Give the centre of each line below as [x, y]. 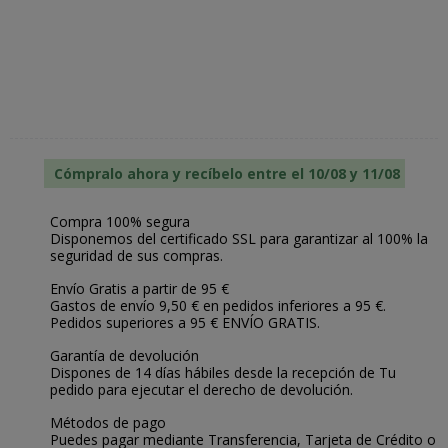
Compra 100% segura [120, 222]
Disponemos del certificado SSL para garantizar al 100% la [239, 239]
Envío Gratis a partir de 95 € [139, 289]
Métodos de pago [108, 423]
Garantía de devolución [124, 356]
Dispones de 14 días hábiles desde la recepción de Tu [223, 373]
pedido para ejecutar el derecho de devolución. [201, 390]
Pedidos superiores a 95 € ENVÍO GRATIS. [185, 323]
